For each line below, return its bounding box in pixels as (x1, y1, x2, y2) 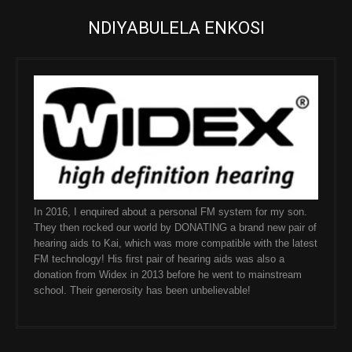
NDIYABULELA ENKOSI (87, 18, 265, 38)
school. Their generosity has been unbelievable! (34, 284, 251, 297)
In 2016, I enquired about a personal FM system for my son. (34, 206, 307, 218)
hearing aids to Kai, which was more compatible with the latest (34, 237, 317, 250)
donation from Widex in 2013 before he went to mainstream (34, 269, 302, 281)
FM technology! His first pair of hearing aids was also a (34, 253, 284, 266)
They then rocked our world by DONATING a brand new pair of (34, 222, 317, 234)
